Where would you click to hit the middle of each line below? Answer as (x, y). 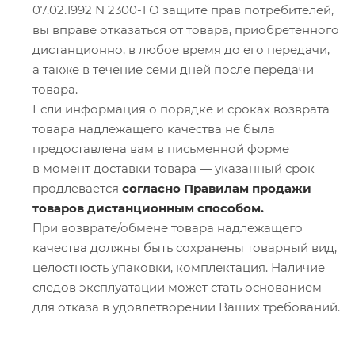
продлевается (77, 188)
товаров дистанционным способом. (148, 208)
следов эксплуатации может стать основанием (177, 287)
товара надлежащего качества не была (154, 128)
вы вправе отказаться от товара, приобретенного (186, 29)
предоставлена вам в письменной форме (161, 148)
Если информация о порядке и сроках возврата (181, 109)
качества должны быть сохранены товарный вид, (185, 247)
